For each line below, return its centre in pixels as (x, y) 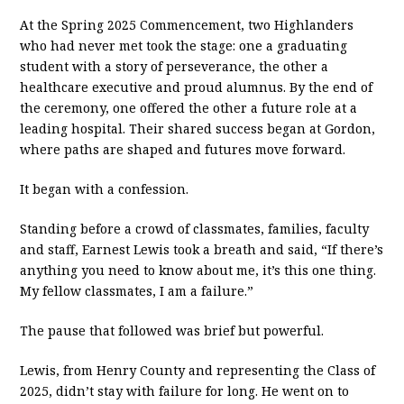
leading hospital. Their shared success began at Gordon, (198, 129)
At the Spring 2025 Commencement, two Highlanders (187, 25)
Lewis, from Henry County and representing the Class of (198, 371)
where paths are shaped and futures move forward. (183, 150)
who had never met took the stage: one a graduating (184, 46)
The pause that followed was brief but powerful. (172, 331)
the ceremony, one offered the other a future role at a (189, 108)
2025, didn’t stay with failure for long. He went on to (185, 391)
